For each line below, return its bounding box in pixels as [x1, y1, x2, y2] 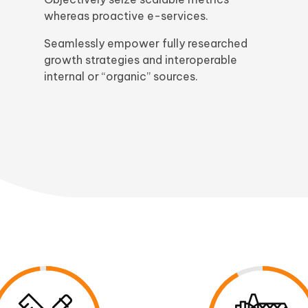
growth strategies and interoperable [44, 53, 237, 67]
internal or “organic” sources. [44, 69, 198, 84]
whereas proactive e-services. [44, 9, 208, 23]
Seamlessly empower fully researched [44, 36, 247, 51]
